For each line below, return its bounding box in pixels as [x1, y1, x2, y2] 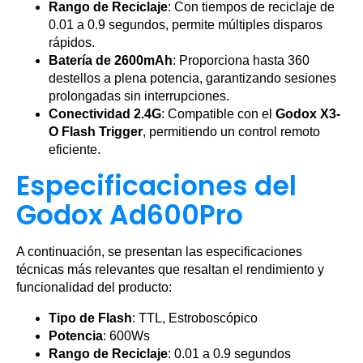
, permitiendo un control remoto [143, 125, 320, 139]
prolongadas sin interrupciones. [49, 89, 229, 104]
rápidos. [49, 36, 95, 50]
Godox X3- [275, 107, 340, 122]
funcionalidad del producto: [16, 280, 172, 295]
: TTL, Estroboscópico [132, 311, 258, 326]
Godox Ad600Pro [16, 196, 243, 235]
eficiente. [49, 143, 100, 157]
